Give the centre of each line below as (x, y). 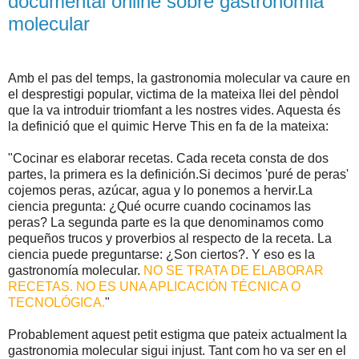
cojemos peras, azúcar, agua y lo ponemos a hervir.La (160, 191)
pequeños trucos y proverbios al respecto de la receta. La (170, 239)
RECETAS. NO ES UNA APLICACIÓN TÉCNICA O (154, 287)
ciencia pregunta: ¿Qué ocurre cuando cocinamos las (159, 207)
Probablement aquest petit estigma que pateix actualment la (177, 335)
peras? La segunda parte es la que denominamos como (166, 223)
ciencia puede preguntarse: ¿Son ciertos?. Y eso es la (161, 255)
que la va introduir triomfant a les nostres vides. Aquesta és (174, 111)
